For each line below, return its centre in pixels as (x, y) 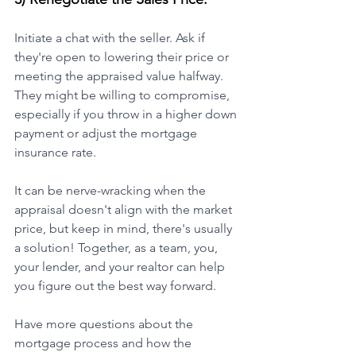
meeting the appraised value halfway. (120, 76)
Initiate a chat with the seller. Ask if (111, 38)
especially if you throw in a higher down (127, 114)
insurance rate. (55, 153)
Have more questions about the (105, 324)
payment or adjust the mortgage (107, 133)
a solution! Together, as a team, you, (118, 248)
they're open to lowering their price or (123, 57)
